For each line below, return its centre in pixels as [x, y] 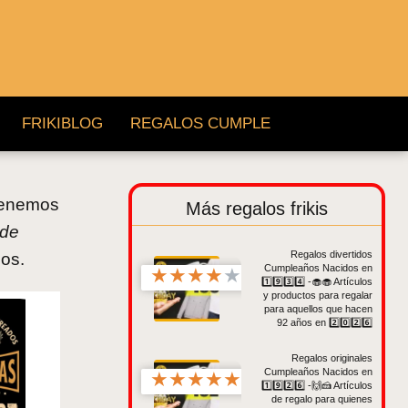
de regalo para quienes [321, 398]
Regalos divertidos [331, 254]
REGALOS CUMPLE [200, 123]
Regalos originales [331, 357]
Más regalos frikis [256, 209]
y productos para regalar [317, 295]
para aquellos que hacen [318, 308]
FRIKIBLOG [62, 123]
